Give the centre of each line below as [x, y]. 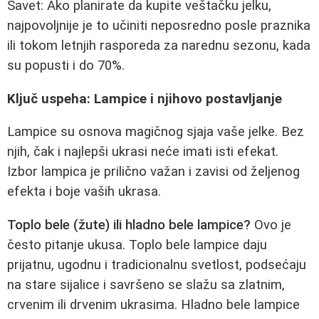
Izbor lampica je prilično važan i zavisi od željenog [153, 172]
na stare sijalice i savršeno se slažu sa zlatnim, [146, 284]
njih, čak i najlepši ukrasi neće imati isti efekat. [143, 152]
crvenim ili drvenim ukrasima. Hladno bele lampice [153, 304]
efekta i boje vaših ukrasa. [84, 192]
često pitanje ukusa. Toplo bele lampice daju [137, 245]
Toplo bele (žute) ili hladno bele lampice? [129, 225]
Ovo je [271, 225]
